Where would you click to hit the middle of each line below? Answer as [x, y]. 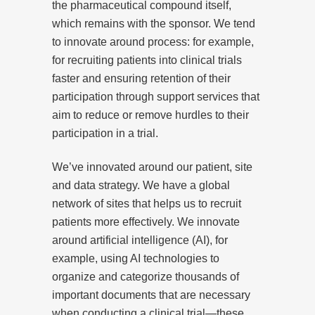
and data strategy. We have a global [141, 185]
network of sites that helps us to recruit [147, 203]
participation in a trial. [105, 133]
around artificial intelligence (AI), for [140, 240]
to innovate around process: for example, [153, 41]
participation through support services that [156, 96]
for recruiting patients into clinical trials [147, 60]
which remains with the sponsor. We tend [154, 23]
